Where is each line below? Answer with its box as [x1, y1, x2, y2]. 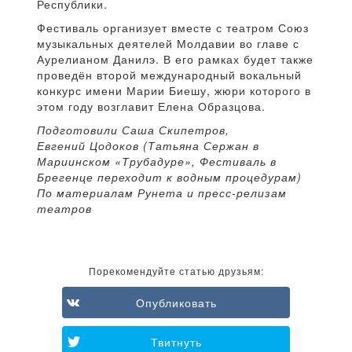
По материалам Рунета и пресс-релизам [37, 185, 287, 201]
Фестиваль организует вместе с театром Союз [37, 20, 309, 36]
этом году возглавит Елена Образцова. [37, 98, 266, 115]
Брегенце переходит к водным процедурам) [37, 169, 302, 185]
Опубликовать [135, 295, 217, 311]
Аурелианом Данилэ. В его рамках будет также [37, 51, 313, 68]
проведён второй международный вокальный [37, 67, 302, 83]
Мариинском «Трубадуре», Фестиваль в [37, 153, 277, 170]
